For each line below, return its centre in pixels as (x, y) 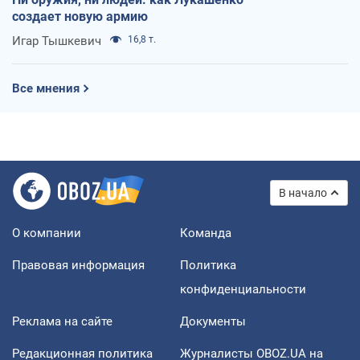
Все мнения (46, 88)
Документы (213, 321)
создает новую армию (80, 16)
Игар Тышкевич (57, 41)
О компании (47, 233)
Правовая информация (78, 265)
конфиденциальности (243, 289)
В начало (303, 192)
